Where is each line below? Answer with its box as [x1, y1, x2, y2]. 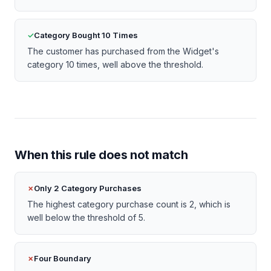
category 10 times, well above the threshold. [27, 59, 203, 70]
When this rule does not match [15, 147, 188, 162]
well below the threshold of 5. [27, 212, 145, 223]
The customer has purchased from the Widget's [27, 45, 219, 56]
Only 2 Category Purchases [34, 183, 142, 193]
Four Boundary [34, 253, 91, 263]
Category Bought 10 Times [34, 30, 138, 40]
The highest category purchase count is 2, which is [27, 198, 230, 209]
